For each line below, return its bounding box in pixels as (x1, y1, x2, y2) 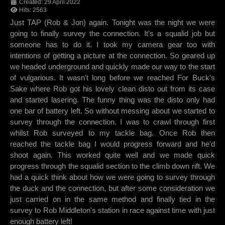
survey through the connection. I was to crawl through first (10, 118, 215, 127)
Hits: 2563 (19, 7, 47, 14)
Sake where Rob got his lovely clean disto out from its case (10, 84, 215, 93)
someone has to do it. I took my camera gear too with (10, 40, 215, 49)
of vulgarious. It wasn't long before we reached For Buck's (10, 73, 215, 82)
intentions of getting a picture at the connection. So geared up (10, 51, 215, 60)
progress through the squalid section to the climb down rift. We (10, 162, 215, 171)
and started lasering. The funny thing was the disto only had (10, 95, 215, 104)
